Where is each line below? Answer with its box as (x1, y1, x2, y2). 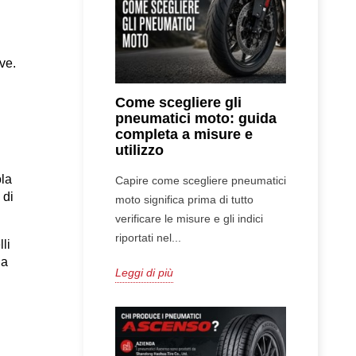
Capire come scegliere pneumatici (114, 173, 286, 187)
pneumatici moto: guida (114, 110, 277, 126)
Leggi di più (114, 265, 173, 279)
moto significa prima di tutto (114, 192, 253, 206)
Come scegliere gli (114, 94, 242, 110)
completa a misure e (114, 126, 253, 142)
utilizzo (114, 141, 164, 158)
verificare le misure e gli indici (114, 211, 263, 225)
